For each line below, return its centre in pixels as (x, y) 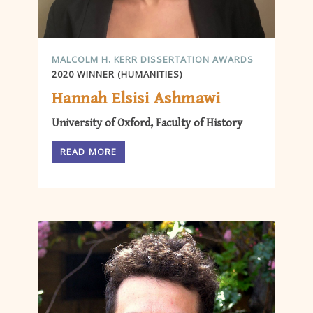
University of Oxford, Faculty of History (147, 124)
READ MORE (89, 152)
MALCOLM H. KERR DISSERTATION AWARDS (153, 59)
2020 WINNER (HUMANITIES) (117, 74)
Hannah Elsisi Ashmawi (136, 99)
